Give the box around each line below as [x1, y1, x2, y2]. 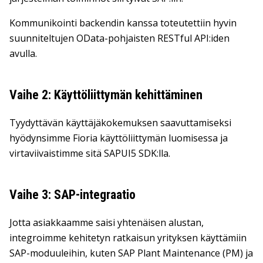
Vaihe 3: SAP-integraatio [9, 187, 136, 202]
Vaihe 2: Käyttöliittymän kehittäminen [9, 87, 203, 102]
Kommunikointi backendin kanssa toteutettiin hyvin [9, 16, 237, 29]
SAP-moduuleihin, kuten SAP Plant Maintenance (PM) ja [9, 247, 253, 259]
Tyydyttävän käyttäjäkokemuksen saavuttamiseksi [9, 116, 231, 129]
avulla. [9, 47, 37, 60]
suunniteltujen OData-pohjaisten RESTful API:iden [9, 32, 230, 45]
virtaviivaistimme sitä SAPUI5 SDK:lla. [9, 147, 170, 160]
